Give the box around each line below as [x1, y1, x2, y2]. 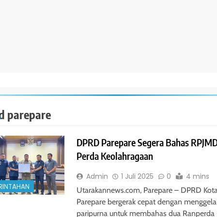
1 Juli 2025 [121, 171, 154, 182]
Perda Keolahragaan [76, 150, 153, 162]
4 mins [186, 171, 209, 182]
